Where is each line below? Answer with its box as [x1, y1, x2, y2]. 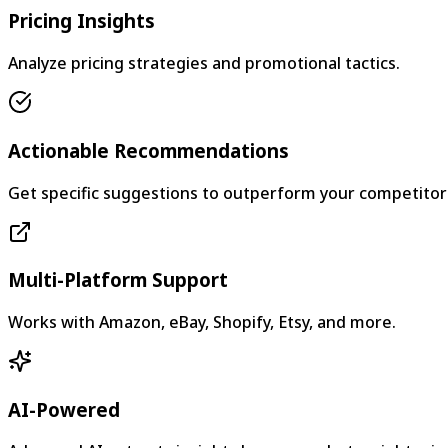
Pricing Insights [8, 8, 155, 34]
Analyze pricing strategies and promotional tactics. [8, 52, 400, 75]
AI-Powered [8, 396, 120, 422]
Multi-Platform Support [8, 267, 228, 293]
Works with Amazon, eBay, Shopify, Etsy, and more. [8, 311, 396, 333]
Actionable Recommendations [8, 137, 289, 163]
